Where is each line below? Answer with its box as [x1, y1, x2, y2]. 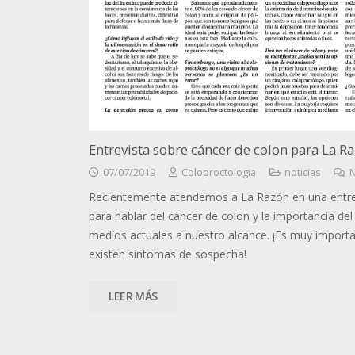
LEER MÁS [109, 288, 158, 303]
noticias [284, 166, 321, 180]
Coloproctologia [181, 166, 256, 180]
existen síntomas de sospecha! [89, 246, 246, 262]
